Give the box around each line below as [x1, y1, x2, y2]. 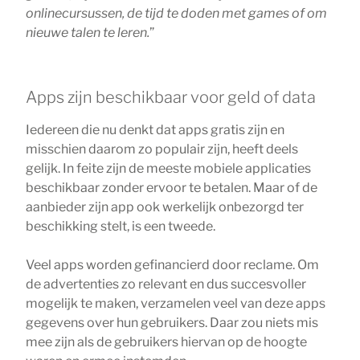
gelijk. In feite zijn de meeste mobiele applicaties [26, 160, 311, 176]
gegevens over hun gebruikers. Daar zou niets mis [26, 314, 318, 330]
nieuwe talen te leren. [26, 24, 149, 40]
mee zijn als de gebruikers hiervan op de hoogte [26, 333, 307, 350]
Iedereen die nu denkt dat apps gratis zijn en [26, 121, 284, 137]
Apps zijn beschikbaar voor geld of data [26, 87, 316, 107]
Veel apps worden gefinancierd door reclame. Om [26, 256, 319, 272]
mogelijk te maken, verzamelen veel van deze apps [26, 295, 325, 311]
